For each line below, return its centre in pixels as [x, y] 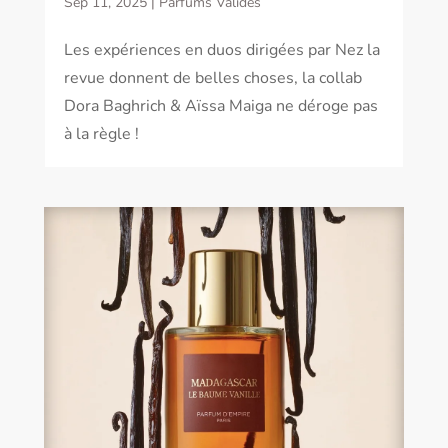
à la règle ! [101, 134]
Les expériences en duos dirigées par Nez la [221, 50]
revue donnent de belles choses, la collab [212, 78]
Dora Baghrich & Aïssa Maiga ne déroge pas [220, 106]
